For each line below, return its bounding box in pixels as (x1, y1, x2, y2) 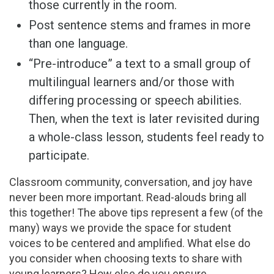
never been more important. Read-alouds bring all (9, 191, 246, 204)
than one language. (29, 36, 131, 51)
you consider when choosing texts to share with (9, 252, 242, 265)
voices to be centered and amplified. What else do (9, 237, 250, 250)
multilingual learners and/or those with (29, 75, 234, 90)
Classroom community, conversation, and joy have (9, 176, 253, 189)
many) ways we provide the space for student (9, 221, 231, 235)
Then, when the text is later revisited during (29, 111, 259, 127)
